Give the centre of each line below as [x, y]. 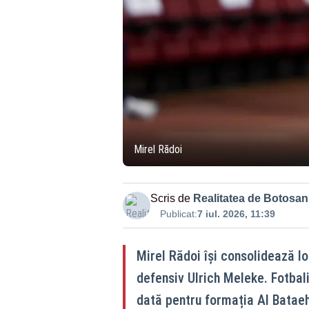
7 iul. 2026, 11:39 [236, 213]
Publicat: [178, 213]
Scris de [170, 198]
